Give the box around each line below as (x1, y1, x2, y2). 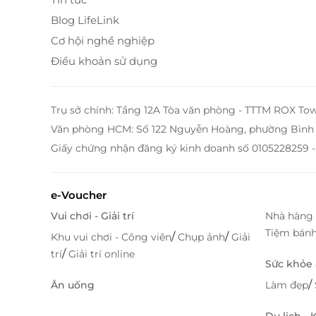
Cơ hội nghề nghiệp (51, 34, 154, 48)
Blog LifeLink (51, 13, 119, 28)
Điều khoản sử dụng (51, 54, 157, 68)
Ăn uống (51, 279, 95, 292)
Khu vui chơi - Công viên (51, 231, 171, 244)
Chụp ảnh (178, 231, 225, 244)
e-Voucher (51, 188, 107, 202)
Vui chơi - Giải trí (51, 209, 134, 223)
